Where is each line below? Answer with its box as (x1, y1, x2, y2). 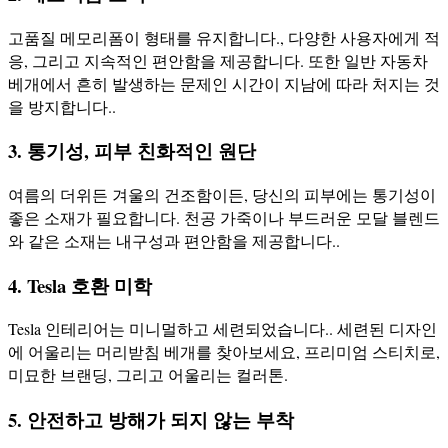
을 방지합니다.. (8, 95, 116, 117)
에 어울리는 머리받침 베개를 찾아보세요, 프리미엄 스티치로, (8, 341, 440, 363)
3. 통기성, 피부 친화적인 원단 (8, 137, 256, 165)
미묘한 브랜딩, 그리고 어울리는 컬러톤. (8, 364, 288, 386)
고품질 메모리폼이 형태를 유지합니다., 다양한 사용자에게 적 (8, 26, 440, 48)
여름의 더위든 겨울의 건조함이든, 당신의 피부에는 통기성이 (8, 183, 436, 205)
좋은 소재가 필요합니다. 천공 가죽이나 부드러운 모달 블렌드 (8, 206, 440, 228)
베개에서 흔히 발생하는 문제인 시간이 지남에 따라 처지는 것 (8, 72, 440, 94)
